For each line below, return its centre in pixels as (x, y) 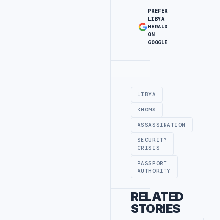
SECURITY (152, 140)
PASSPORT (152, 163)
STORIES (155, 209)
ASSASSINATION (161, 125)
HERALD (158, 27)
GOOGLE (158, 43)
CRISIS (149, 148)
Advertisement (157, 74)
